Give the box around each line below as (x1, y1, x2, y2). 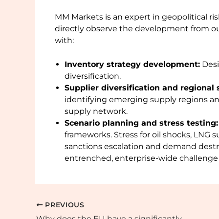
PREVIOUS (43, 200, 85, 209)
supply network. (65, 107, 128, 116)
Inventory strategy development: (65, 60, 200, 69)
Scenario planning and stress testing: (65, 118, 218, 128)
